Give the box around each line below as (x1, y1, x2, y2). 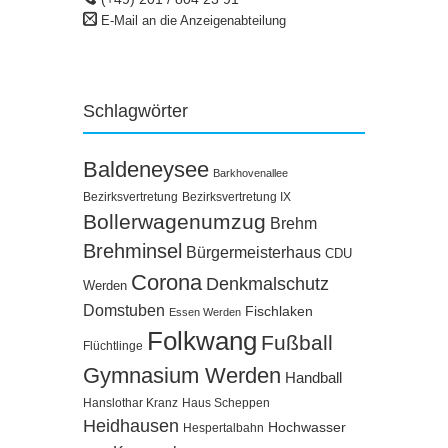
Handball (285, 369, 342, 386)
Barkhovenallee (213, 166, 288, 179)
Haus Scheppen (182, 396, 270, 409)
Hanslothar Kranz (83, 396, 178, 409)
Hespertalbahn (183, 420, 264, 435)
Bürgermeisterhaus (186, 243, 321, 261)
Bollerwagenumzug (83, 209, 266, 233)
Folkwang (147, 326, 257, 355)
